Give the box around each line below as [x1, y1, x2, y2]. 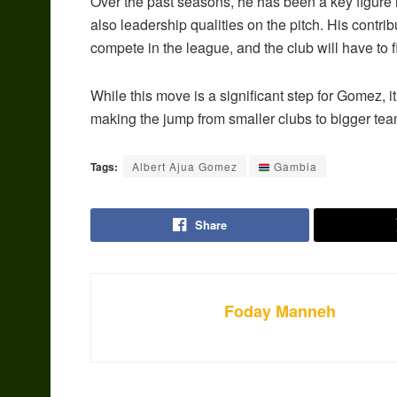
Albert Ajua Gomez [132, 159, 237, 175]
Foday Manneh [224, 300, 336, 323]
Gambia [269, 159, 317, 175]
